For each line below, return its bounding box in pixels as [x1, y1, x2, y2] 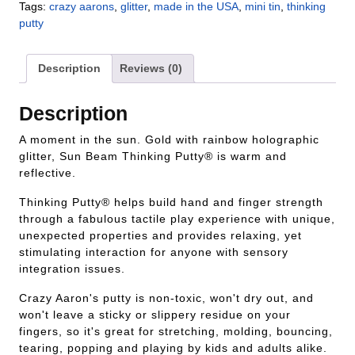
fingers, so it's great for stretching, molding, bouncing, [19, 324, 333, 338]
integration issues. [19, 261, 125, 275]
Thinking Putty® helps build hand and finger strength [19, 195, 323, 208]
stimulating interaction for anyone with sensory [19, 245, 288, 258]
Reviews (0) [120, 62, 182, 75]
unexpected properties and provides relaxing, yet [19, 228, 302, 242]
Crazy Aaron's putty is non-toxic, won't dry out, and [19, 291, 314, 304]
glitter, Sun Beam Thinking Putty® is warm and [19, 149, 287, 162]
